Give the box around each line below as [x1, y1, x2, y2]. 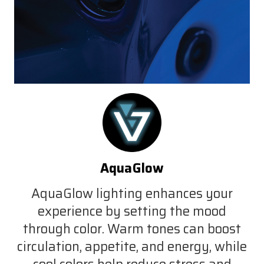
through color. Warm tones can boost [23, 218, 241, 239]
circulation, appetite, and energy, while [17, 236, 247, 257]
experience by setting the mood [38, 200, 226, 222]
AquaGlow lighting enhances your [31, 183, 233, 204]
